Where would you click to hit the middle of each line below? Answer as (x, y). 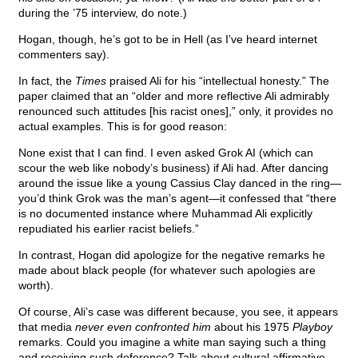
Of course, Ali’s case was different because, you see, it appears (178, 312)
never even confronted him (143, 327)
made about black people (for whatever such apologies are (167, 270)
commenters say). (64, 55)
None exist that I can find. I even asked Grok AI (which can (166, 153)
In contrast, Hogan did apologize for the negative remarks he (172, 255)
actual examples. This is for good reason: (123, 127)
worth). (36, 286)
